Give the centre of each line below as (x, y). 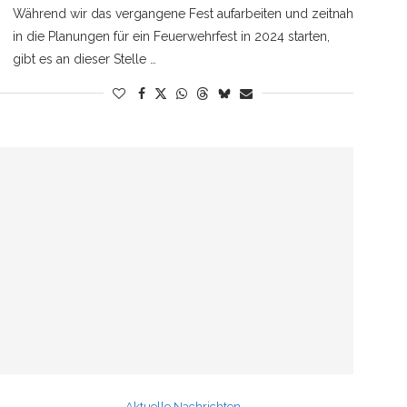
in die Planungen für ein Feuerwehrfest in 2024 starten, (171, 36)
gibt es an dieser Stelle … (84, 59)
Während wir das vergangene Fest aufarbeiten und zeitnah (183, 13)
